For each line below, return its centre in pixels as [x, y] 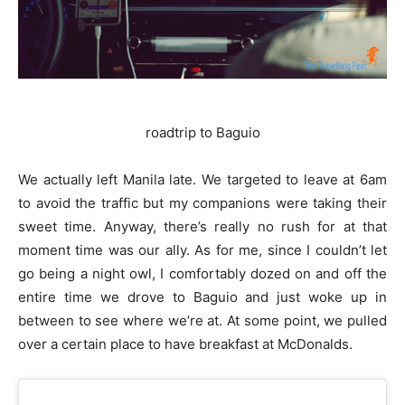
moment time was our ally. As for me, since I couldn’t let [202, 250]
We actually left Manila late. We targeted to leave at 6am [202, 179]
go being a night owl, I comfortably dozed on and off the [202, 273]
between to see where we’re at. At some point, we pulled [202, 320]
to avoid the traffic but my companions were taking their [202, 202]
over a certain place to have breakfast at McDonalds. [185, 344]
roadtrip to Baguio [202, 132]
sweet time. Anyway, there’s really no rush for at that [202, 226]
